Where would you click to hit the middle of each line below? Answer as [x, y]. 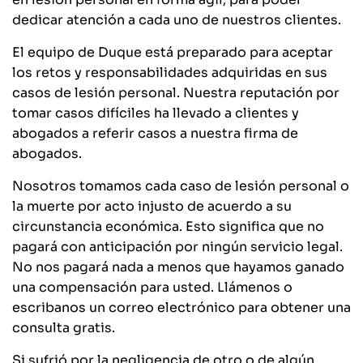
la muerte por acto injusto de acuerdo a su [152, 207]
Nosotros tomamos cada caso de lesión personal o [181, 186]
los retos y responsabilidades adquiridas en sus [170, 73]
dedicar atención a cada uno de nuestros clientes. [177, 20]
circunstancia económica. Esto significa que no [168, 227]
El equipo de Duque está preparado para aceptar [173, 53]
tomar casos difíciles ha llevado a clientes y [156, 113]
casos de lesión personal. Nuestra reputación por [176, 93]
